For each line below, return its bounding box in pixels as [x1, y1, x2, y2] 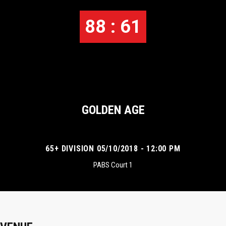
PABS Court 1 [93, 160, 133, 169]
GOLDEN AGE [81, 103, 145, 118]
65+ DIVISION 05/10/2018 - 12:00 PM [45, 144, 181, 153]
